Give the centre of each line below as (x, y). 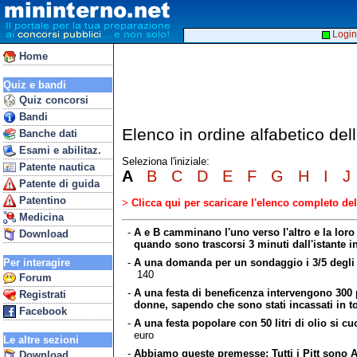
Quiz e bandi (35, 85)
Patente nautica (55, 167)
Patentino (41, 200)
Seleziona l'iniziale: (166, 162)
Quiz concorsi (52, 100)
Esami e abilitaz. (59, 150)
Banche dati (47, 133)
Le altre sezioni (41, 340)
